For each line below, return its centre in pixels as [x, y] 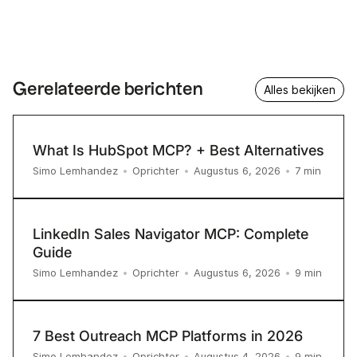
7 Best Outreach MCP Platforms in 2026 [168, 336]
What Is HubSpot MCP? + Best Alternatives [178, 151]
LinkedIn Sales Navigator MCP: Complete [171, 234]
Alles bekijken [300, 90]
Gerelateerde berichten [108, 89]
